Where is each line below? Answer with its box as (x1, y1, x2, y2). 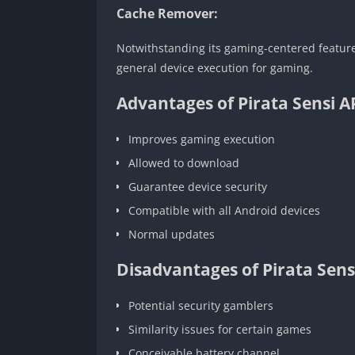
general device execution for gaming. (116, 59, 313, 75)
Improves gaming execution (128, 131, 275, 147)
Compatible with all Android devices (128, 202, 320, 218)
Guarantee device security (128, 178, 267, 194)
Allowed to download (128, 155, 239, 170)
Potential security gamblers (128, 297, 273, 313)
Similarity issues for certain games (128, 321, 311, 337)
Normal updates (128, 226, 215, 242)
